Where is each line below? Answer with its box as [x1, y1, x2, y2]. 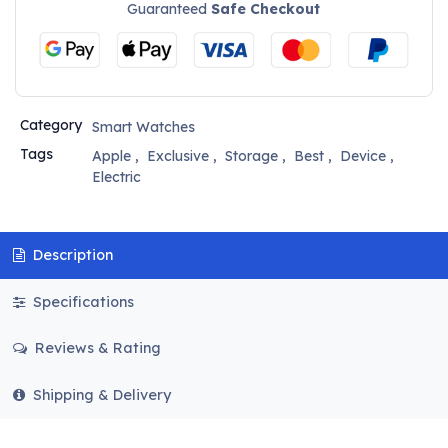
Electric [91, 168, 141, 187]
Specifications [28, 292, 134, 311]
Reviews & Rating [30, 339, 161, 358]
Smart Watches [91, 118, 195, 137]
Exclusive [146, 147, 209, 166]
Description [28, 245, 113, 264]
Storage [224, 147, 278, 166]
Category [19, 116, 82, 135]
